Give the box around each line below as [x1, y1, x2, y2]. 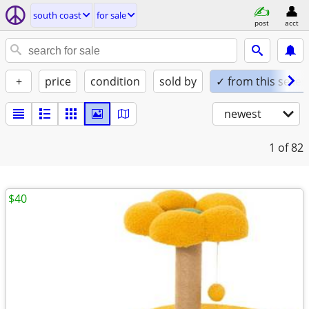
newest [224, 106, 261, 121]
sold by [159, 74, 197, 89]
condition [90, 74, 140, 89]
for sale [97, 9, 126, 21]
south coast [33, 9, 81, 21]
